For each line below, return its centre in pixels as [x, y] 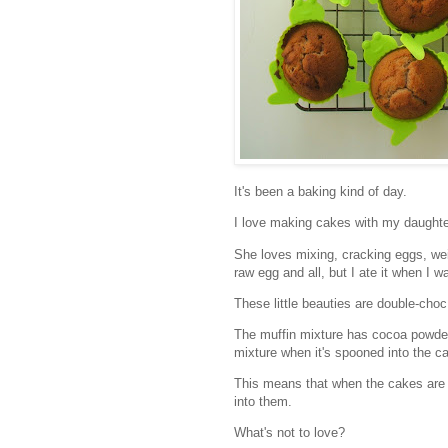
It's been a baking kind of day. [320, 192]
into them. [263, 402]
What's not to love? [289, 433]
